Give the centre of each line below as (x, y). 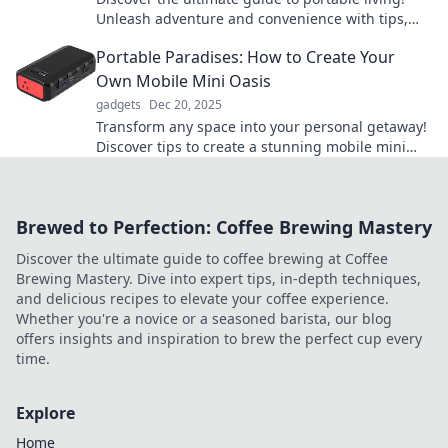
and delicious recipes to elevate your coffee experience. (202, 298)
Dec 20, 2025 (185, 104)
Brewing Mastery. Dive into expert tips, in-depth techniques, (218, 278)
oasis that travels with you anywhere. (220, 166)
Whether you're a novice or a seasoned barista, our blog (204, 318)
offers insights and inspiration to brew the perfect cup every (219, 338)
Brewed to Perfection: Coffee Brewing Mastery (224, 227)
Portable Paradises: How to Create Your (245, 57)
